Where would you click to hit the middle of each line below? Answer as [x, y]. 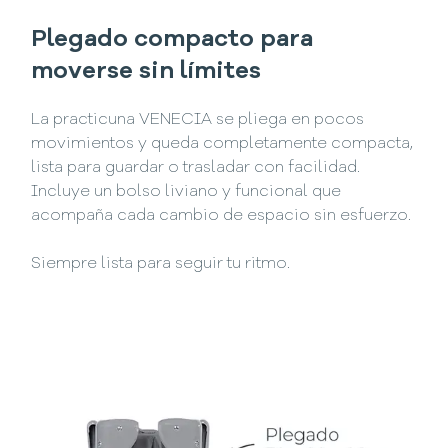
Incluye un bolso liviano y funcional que [186, 191]
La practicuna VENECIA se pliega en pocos [198, 119]
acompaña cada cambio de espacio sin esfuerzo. [221, 215]
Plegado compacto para [172, 40]
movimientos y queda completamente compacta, [222, 143]
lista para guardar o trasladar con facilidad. [196, 167]
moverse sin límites [146, 72]
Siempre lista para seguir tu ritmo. [161, 263]
